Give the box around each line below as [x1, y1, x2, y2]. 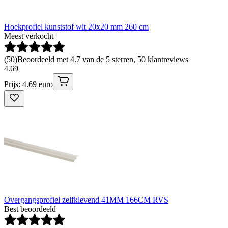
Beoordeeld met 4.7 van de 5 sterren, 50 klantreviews [17, 54, 188, 64]
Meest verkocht [4, 31, 53, 40]
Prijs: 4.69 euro [4, 79, 53, 89]
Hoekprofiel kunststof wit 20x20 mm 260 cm [4, 22, 149, 31]
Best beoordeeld [4, 204, 56, 213]
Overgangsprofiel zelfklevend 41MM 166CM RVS [4, 195, 168, 204]
